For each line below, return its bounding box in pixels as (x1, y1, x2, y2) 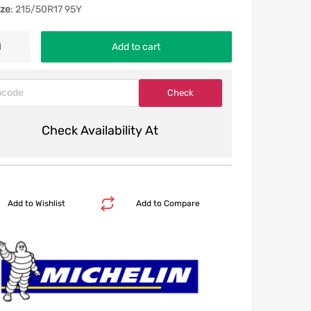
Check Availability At (41, 122, 158, 138)
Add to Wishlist (7, 198, 65, 208)
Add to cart (112, 40, 161, 53)
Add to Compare (135, 198, 200, 208)
